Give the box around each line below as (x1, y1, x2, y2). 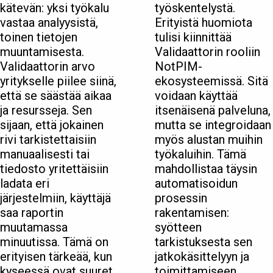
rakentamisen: (155, 205, 229, 221)
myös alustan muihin (155, 132, 263, 147)
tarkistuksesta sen (155, 235, 252, 250)
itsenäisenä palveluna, (155, 103, 271, 118)
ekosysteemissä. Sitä (155, 74, 268, 89)
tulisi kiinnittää (155, 30, 232, 45)
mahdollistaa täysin (155, 161, 257, 177)
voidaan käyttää (155, 88, 238, 104)
